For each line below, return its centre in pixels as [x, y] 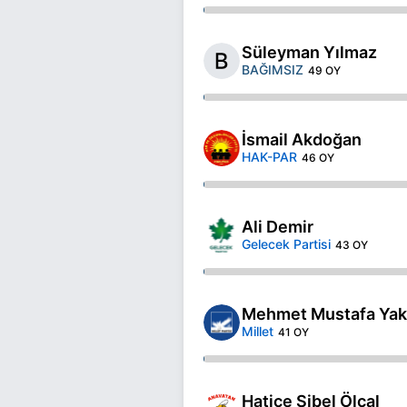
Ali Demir [278, 226]
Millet [258, 331]
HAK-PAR [269, 156]
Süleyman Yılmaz [309, 52]
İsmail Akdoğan [302, 139]
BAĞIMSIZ [273, 69]
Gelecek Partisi [286, 243]
